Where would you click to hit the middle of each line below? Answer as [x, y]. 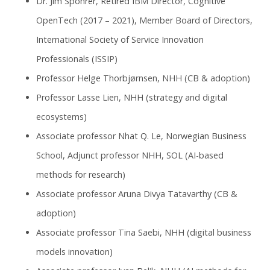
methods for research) [81, 174]
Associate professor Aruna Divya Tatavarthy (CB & [137, 193]
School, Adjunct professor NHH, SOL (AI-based [130, 155]
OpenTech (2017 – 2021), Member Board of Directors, [144, 20]
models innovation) [74, 251]
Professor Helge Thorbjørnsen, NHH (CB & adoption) [143, 78]
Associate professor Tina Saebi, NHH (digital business [144, 232]
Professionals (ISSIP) [77, 58]
